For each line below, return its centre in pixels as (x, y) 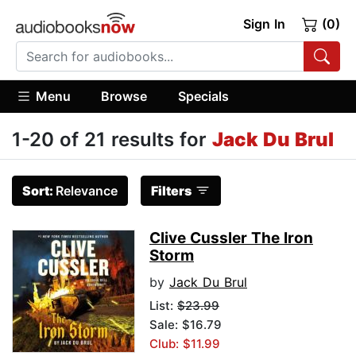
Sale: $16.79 (186, 325)
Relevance (87, 191)
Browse (124, 96)
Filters (171, 191)
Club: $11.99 (185, 344)
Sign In (264, 24)
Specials (203, 96)
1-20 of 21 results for (112, 140)
